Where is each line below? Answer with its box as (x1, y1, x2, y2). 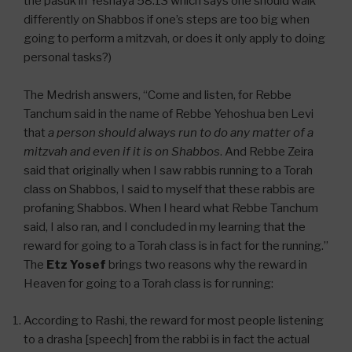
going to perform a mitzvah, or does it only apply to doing (24, 31, 325, 46)
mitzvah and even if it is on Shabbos (24, 145, 220, 159)
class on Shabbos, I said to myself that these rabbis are (24, 182, 315, 197)
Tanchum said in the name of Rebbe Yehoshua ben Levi (24, 107, 313, 122)
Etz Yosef (46, 258, 106, 273)
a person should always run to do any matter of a (48, 126, 313, 141)
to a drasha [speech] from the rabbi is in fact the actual (24, 332, 310, 346)
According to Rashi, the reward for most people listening (24, 313, 324, 328)
